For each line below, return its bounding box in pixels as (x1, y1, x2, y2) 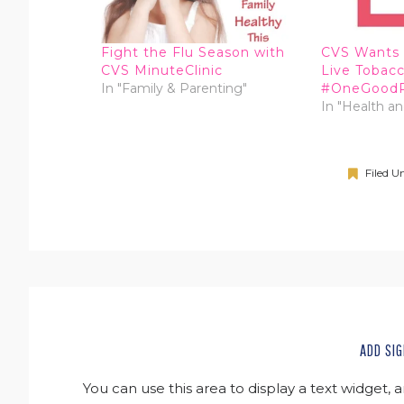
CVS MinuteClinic (101, 61, 223, 78)
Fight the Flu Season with (101, 43, 285, 60)
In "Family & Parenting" (101, 79, 247, 96)
